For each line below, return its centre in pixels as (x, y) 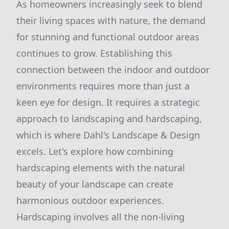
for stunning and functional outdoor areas (108, 37)
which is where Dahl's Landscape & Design (108, 135)
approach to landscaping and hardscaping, (109, 119)
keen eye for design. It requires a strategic (108, 102)
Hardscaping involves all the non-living (100, 217)
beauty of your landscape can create (95, 184)
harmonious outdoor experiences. (90, 200)
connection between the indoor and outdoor (113, 70)
